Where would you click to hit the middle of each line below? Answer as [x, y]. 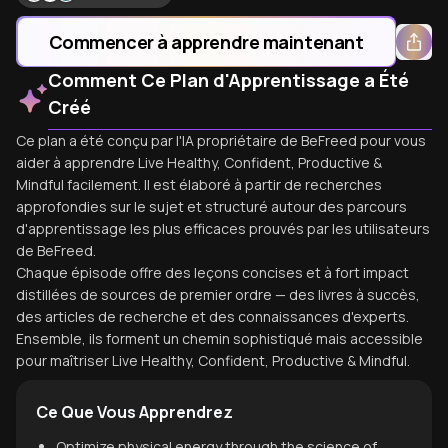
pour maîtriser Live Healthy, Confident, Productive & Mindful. [213, 360]
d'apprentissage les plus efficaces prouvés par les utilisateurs [223, 228]
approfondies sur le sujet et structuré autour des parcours [211, 206]
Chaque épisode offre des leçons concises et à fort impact [212, 272]
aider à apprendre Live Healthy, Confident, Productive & [199, 162]
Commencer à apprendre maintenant [206, 41]
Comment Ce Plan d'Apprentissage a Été [228, 80]
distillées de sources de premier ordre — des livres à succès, [218, 294]
